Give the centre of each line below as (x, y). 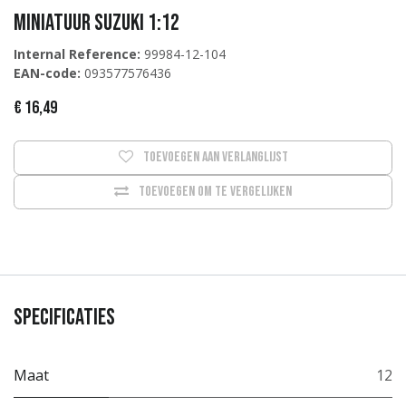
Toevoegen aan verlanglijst (215, 157)
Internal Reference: (77, 53)
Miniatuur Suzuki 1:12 (97, 23)
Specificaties (64, 317)
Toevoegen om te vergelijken (215, 191)
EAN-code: (47, 72)
